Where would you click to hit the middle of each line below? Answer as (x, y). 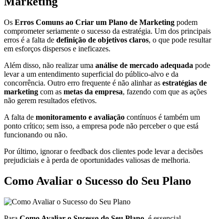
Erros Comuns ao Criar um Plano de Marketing (95, 22)
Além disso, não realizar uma (50, 66)
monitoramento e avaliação (80, 117)
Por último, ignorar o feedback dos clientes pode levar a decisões (103, 152)
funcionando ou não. (36, 135)
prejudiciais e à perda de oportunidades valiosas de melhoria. (97, 160)
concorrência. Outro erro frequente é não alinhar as (83, 83)
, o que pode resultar (180, 40)
